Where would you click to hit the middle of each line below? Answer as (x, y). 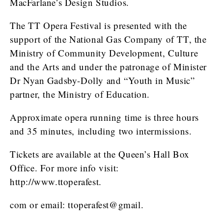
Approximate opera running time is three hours (105, 117)
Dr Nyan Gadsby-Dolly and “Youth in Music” (102, 80)
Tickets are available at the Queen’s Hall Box (100, 154)
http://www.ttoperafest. (56, 181)
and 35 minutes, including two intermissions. (101, 131)
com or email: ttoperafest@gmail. (77, 205)
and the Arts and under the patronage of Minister (108, 67)
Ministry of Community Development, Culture (104, 53)
